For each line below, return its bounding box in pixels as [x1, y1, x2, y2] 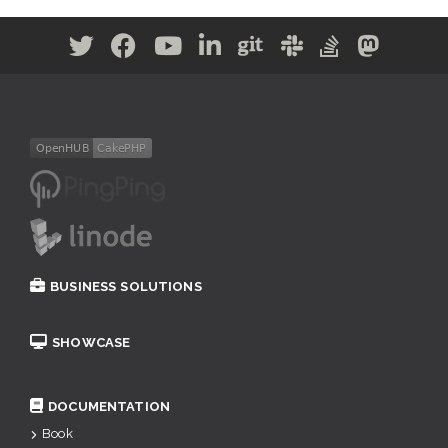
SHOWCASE [52, 335, 131, 350]
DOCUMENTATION [48, 399, 170, 414]
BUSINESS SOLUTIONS [50, 279, 202, 294]
